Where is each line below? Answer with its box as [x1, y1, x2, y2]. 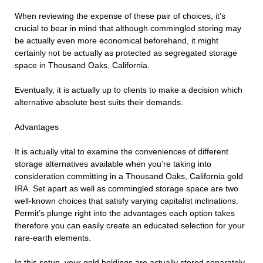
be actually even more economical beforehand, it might [15, 36, 218, 46]
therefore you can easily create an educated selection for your [15, 221, 245, 231]
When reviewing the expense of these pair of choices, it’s [15, 11, 225, 21]
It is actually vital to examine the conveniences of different [15, 147, 228, 157]
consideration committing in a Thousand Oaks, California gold [15, 171, 243, 181]
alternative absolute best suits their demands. [15, 97, 183, 107]
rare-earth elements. [15, 233, 91, 243]
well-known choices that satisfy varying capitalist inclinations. [15, 196, 238, 206]
